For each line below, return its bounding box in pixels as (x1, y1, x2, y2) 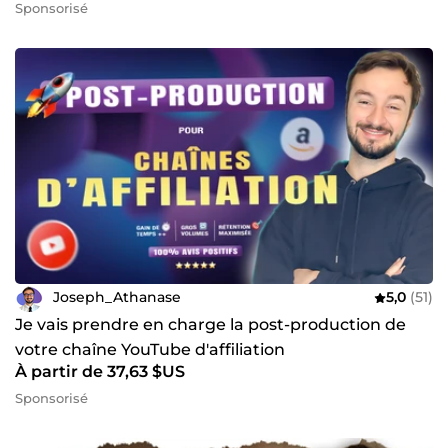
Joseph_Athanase (53, 288, 181, 306)
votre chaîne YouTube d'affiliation (15, 339, 285, 359)
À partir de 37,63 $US (15, 361, 185, 381)
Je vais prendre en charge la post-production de (15, 314, 406, 334)
